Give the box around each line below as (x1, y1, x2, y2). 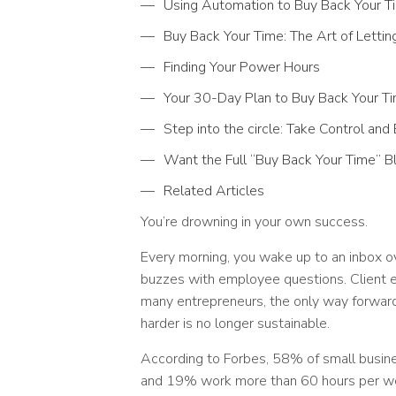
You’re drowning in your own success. (140, 212, 368, 232)
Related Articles (163, 181, 264, 201)
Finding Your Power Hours (163, 57, 320, 77)
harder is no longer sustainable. (140, 314, 330, 333)
